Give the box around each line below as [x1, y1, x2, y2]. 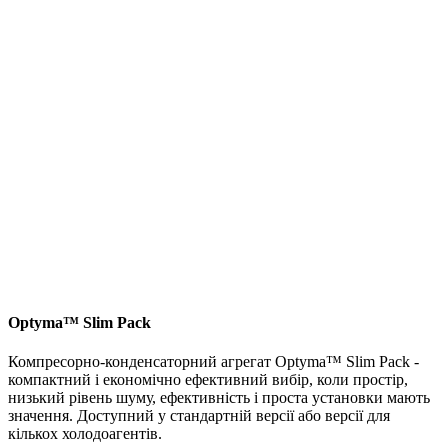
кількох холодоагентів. [8, 425, 162, 442]
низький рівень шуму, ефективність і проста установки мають [8, 389, 430, 406]
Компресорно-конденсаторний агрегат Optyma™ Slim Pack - [8, 353, 419, 370]
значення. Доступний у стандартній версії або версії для [8, 407, 390, 424]
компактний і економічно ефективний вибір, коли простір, [8, 371, 408, 388]
